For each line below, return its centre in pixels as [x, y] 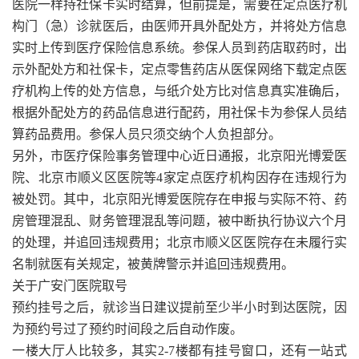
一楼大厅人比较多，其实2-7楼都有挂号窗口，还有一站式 [179, 350]
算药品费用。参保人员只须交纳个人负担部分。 [147, 134]
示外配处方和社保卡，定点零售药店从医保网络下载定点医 [179, 69]
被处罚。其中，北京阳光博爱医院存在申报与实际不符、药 [179, 199]
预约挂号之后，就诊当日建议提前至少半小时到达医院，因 [179, 307]
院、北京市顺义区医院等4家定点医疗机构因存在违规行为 [179, 177]
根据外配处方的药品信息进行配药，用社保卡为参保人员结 [179, 112]
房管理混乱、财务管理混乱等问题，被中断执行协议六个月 [179, 220]
